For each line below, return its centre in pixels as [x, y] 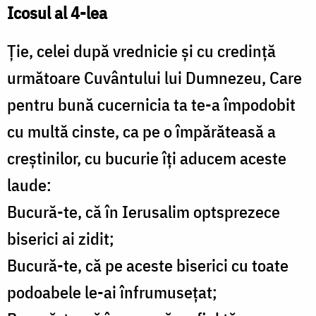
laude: [29, 185]
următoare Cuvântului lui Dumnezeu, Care [154, 78]
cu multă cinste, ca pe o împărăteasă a [141, 132]
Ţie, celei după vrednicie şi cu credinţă [141, 51]
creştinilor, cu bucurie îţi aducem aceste [147, 158]
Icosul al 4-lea [57, 13]
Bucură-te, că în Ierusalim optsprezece [144, 212]
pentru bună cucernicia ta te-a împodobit [151, 105]
